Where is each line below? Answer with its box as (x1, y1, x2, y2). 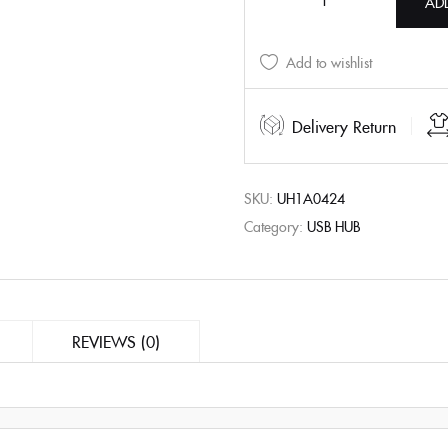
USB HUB (307, 215, 360, 236)
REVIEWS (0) (72, 329, 160, 352)
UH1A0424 (277, 187, 345, 208)
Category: (244, 215, 307, 236)
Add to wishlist (286, 51, 372, 72)
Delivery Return (292, 114, 396, 137)
